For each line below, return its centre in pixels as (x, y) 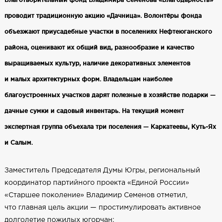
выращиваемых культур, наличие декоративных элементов (97, 63)
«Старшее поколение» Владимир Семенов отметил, (96, 195)
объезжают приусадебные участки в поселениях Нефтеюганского (108, 31)
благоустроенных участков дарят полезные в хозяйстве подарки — (110, 95)
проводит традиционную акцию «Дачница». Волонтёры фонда (103, 15)
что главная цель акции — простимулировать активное (102, 207)
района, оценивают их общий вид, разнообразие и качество (99, 47)
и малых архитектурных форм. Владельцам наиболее (88, 79)
